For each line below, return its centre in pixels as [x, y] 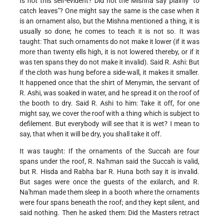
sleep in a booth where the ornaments [142, 192]
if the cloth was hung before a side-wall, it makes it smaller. [109, 73]
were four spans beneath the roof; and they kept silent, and [109, 203]
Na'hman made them [52, 192]
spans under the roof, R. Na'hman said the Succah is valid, [109, 162]
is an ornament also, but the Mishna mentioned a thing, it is [109, 21]
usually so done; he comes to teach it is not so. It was [109, 32]
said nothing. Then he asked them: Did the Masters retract [109, 213]
